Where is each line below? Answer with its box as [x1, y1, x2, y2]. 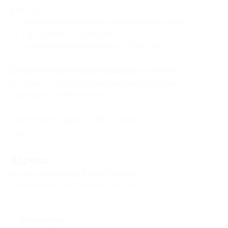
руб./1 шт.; [10, 5, 50, 14]
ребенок [144, 66, 178, 75]
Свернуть [10, 129, 46, 138]
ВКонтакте [94, 115, 136, 124]
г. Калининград [14, 216, 65, 224]
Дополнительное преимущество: [10, 66, 144, 75]
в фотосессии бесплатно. [10, 90, 108, 100]
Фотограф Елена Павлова [47, 170, 133, 178]
